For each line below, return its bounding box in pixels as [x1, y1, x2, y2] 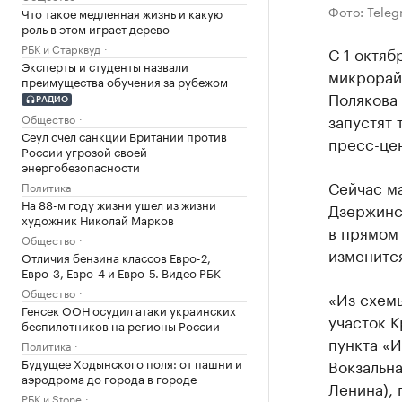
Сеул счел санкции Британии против [22, 126, 227, 144]
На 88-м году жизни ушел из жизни [22, 194, 216, 213]
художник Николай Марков [22, 209, 174, 228]
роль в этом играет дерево [22, 19, 170, 37]
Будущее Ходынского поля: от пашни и [22, 353, 242, 371]
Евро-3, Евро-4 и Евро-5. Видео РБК [22, 262, 221, 281]
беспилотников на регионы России [22, 315, 220, 334]
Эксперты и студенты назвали [22, 57, 188, 74]
